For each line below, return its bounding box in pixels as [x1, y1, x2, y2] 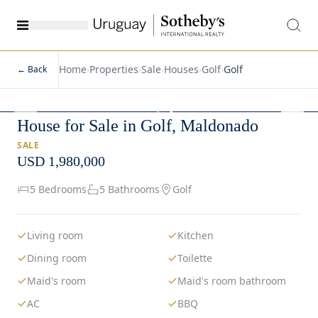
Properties [89, 62, 138, 76]
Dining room [27, 251, 87, 265]
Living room [27, 228, 83, 242]
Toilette [177, 251, 212, 265]
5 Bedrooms [30, 182, 87, 196]
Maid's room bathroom [177, 273, 286, 287]
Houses [164, 62, 199, 76]
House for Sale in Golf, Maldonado [17, 116, 258, 135]
